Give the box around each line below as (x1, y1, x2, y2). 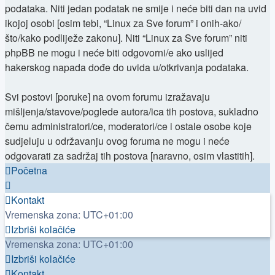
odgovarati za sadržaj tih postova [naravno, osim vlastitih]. (5, 149, 255, 163)
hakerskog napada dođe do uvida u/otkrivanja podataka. (5, 60, 249, 74)
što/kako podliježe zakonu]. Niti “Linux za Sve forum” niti (5, 31, 247, 45)
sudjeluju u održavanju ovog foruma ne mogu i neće (5, 134, 230, 148)
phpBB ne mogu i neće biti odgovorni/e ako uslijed (5, 45, 223, 60)
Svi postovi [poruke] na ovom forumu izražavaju (5, 90, 210, 104)
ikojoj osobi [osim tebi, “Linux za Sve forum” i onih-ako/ (5, 16, 241, 30)
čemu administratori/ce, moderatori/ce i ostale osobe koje (5, 119, 252, 133)
